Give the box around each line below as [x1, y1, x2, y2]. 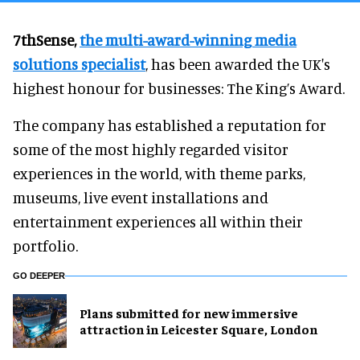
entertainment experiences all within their [13, 211, 303, 231]
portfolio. [13, 235, 78, 255]
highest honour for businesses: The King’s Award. [13, 78, 345, 97]
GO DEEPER [13, 270, 65, 280]
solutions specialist [13, 54, 145, 73]
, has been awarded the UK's [145, 54, 330, 73]
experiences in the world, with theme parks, [13, 163, 305, 182]
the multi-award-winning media [80, 30, 297, 49]
